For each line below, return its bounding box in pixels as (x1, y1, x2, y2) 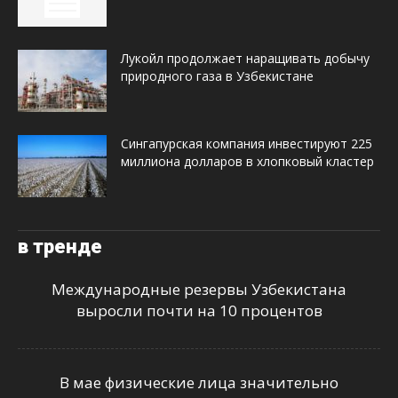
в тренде (18, 235, 102, 259)
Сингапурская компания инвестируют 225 (121, 135, 372, 153)
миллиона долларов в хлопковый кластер (121, 153, 374, 171)
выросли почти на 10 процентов (76, 300, 322, 322)
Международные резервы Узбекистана (52, 279, 346, 300)
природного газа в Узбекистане (121, 68, 314, 85)
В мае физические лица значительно (60, 372, 338, 394)
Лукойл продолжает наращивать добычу (121, 50, 370, 68)
